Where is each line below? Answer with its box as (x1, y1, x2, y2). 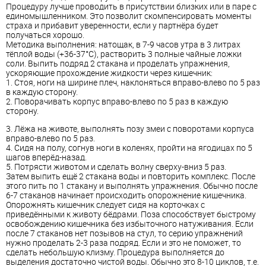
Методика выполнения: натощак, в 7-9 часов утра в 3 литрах (6, 39, 240, 50)
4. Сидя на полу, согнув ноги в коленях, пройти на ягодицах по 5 (6, 142, 252, 154)
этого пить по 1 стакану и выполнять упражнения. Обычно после (6, 180, 258, 192)
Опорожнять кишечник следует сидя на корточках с (6, 199, 205, 211)
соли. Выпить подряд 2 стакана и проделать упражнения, (6, 58, 230, 69)
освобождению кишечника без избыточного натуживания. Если (6, 218, 254, 230)
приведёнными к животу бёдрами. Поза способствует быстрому (6, 208, 256, 220)
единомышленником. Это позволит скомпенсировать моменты (6, 10, 252, 22)
